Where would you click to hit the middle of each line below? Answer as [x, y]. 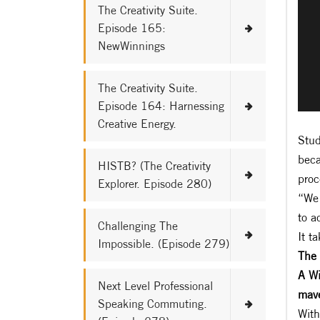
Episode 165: [132, 28]
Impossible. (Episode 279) [164, 244]
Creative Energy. [137, 124]
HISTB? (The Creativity [154, 166]
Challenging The [138, 226]
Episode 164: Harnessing [161, 106]
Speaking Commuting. [152, 304]
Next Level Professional [155, 286]
